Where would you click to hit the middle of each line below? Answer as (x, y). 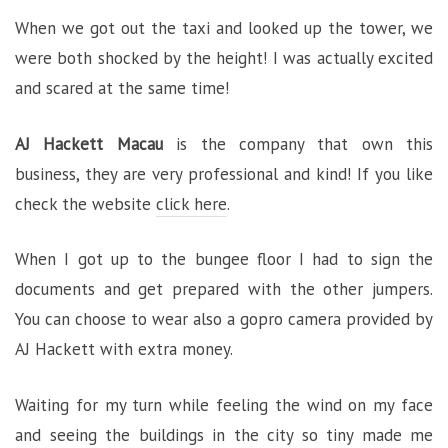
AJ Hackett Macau (89, 143)
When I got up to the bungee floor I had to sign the (224, 259)
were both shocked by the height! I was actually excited (224, 58)
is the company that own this (297, 143)
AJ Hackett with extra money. (124, 349)
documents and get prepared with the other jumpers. (224, 289)
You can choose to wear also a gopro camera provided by (224, 319)
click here (191, 203)
